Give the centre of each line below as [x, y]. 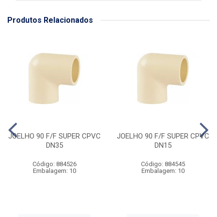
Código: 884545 [163, 164]
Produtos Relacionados [50, 20]
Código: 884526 [54, 164]
